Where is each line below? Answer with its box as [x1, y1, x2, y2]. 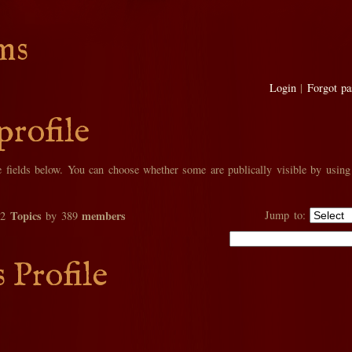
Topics [9, 207, 42, 224]
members [82, 207, 126, 224]
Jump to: [265, 207, 306, 222]
